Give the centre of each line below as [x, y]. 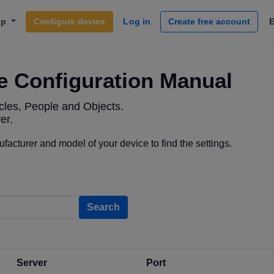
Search [103, 207]
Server [32, 263]
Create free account [209, 21]
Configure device [70, 21]
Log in [137, 21]
